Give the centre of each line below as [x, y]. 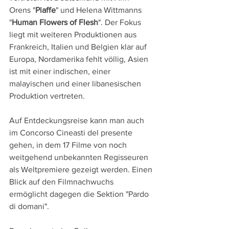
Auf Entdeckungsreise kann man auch [78, 121]
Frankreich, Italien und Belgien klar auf [79, 47]
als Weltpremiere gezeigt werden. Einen [82, 170]
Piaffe [45, 10]
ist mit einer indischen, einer [61, 72]
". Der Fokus [121, 22]
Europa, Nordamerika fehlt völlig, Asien [80, 59]
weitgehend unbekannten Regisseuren [80, 157]
